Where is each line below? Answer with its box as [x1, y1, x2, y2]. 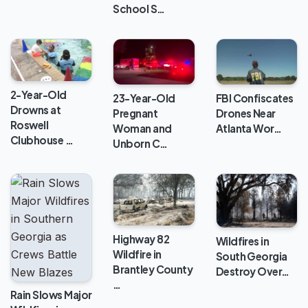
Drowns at [10, 103, 61, 117]
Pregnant [113, 106, 158, 120]
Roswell [10, 118, 49, 132]
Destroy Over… [215, 264, 289, 278]
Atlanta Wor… [215, 121, 282, 135]
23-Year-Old [113, 91, 175, 104]
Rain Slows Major [10, 287, 92, 301]
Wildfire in [113, 247, 162, 261]
